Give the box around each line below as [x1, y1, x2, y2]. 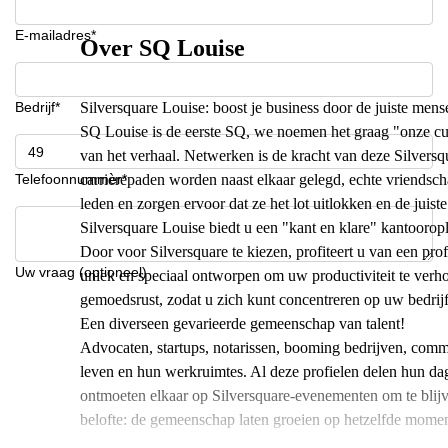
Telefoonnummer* [15, 171, 127, 187]
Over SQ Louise [80, 35, 245, 61]
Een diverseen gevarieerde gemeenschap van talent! [80, 315, 405, 332]
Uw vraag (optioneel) [15, 264, 147, 280]
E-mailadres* [15, 27, 96, 43]
